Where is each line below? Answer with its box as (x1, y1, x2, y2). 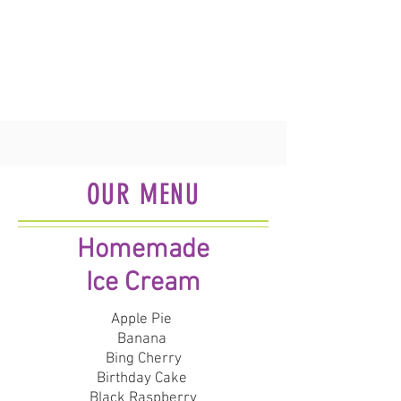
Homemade (77, 234, 209, 267)
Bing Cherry (105, 350, 182, 368)
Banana (116, 330, 170, 348)
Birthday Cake (96, 370, 191, 388)
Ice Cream (86, 267, 200, 300)
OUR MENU (86, 177, 200, 211)
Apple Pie (111, 311, 175, 328)
